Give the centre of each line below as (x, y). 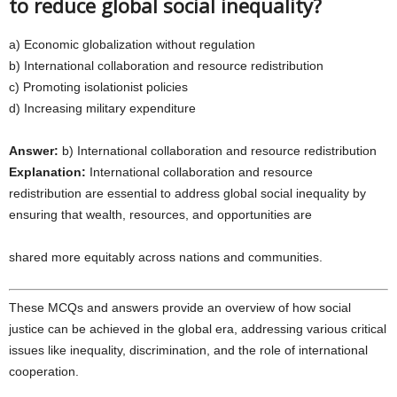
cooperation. (44, 371)
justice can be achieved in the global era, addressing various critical (198, 329)
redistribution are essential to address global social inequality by (187, 193)
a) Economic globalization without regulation (132, 44)
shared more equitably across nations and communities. (166, 257)
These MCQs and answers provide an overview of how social (180, 307)
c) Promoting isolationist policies (98, 87)
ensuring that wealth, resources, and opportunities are (160, 214)
